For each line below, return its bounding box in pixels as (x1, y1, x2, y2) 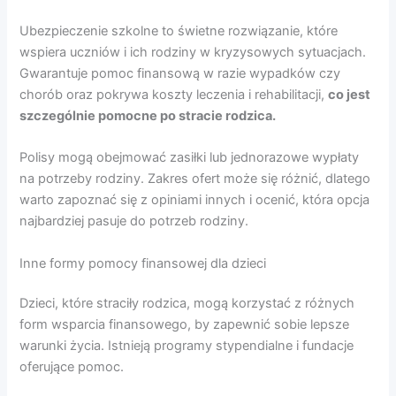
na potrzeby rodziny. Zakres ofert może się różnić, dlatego (19, 171, 371, 187)
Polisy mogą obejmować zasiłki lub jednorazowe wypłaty (19, 149, 360, 166)
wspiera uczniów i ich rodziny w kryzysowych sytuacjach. (19, 43, 367, 60)
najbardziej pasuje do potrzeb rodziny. (19, 213, 249, 230)
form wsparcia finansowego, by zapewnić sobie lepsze (19, 316, 350, 333)
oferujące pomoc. (19, 359, 125, 376)
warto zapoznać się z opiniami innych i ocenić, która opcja (19, 192, 370, 209)
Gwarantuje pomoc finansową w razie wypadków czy (19, 65, 341, 81)
